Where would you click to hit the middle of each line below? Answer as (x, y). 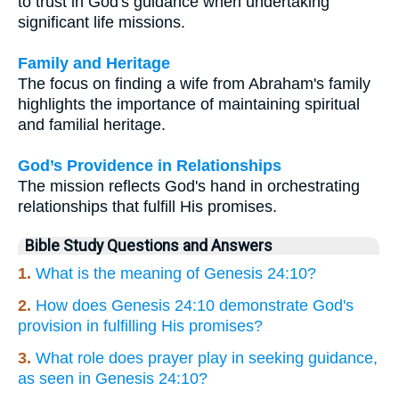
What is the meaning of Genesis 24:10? (176, 273)
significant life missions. (102, 22)
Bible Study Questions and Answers (149, 245)
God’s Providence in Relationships (150, 165)
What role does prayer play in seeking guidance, (207, 358)
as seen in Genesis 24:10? (113, 378)
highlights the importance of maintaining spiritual (189, 104)
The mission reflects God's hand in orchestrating (189, 186)
